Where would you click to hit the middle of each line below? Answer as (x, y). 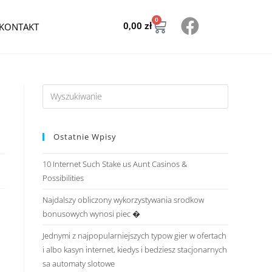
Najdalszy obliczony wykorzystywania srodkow (123, 199)
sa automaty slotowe (79, 263)
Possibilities (63, 178)
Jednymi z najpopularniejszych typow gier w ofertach (134, 235)
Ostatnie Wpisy (85, 136)
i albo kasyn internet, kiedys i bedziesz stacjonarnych (135, 249)
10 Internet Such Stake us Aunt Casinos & (115, 164)
